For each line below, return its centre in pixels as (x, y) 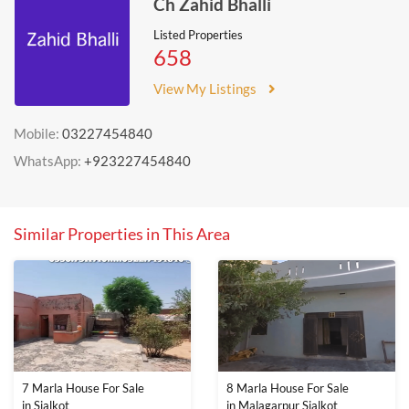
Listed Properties (198, 35)
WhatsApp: (49, 161)
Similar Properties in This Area (122, 234)
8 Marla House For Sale (288, 388)
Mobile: (38, 133)
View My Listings (205, 89)
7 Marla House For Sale (83, 388)
